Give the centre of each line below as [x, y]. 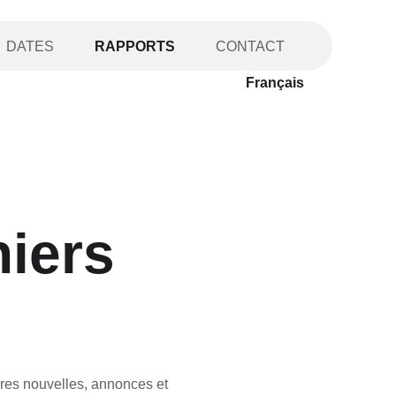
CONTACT [250, 46]
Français [274, 82]
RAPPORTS [134, 46]
